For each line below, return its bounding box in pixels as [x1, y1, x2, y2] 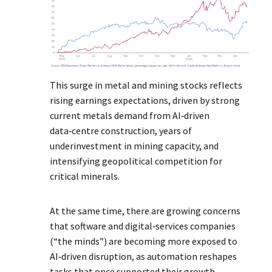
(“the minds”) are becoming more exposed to [50, 235, 238, 248]
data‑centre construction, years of [50, 124, 192, 137]
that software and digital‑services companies [50, 220, 236, 233]
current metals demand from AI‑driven [50, 109, 210, 122]
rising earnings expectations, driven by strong [50, 94, 240, 107]
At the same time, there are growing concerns [50, 205, 241, 217]
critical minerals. [50, 170, 120, 183]
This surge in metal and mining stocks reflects [50, 79, 243, 92]
